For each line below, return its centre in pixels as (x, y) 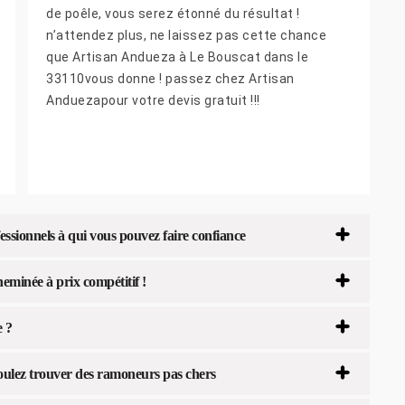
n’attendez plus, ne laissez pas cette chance (186, 36)
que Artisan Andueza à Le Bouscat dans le (177, 57)
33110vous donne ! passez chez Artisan (170, 79)
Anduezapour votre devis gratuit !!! (153, 101)
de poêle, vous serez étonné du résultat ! (173, 14)
